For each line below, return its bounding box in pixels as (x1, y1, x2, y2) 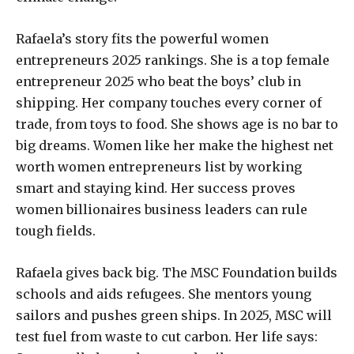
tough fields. (16, 223, 96, 239)
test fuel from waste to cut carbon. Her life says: (16, 329, 318, 345)
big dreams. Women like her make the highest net (16, 137, 333, 154)
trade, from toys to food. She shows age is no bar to (16, 116, 338, 133)
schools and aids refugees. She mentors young (16, 286, 311, 303)
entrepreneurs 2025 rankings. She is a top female (16, 52, 330, 69)
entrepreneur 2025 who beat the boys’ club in (16, 73, 301, 90)
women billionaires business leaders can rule (16, 201, 307, 218)
